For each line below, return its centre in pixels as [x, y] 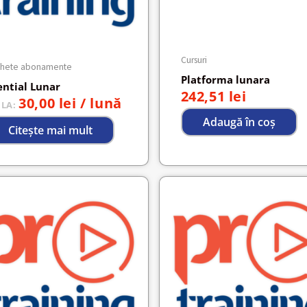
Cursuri [194, 60]
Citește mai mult [50, 131]
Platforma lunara [225, 80]
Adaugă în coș [239, 122]
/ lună [101, 103]
